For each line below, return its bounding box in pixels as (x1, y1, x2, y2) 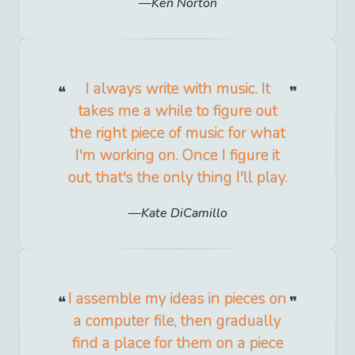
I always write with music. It (85, 78, 270, 100)
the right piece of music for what (70, 123, 285, 144)
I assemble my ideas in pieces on (68, 288, 287, 310)
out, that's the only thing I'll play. (67, 167, 288, 189)
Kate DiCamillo (140, 204, 227, 223)
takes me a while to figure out (78, 101, 277, 122)
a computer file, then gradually (74, 311, 281, 332)
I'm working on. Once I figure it (75, 145, 280, 166)
